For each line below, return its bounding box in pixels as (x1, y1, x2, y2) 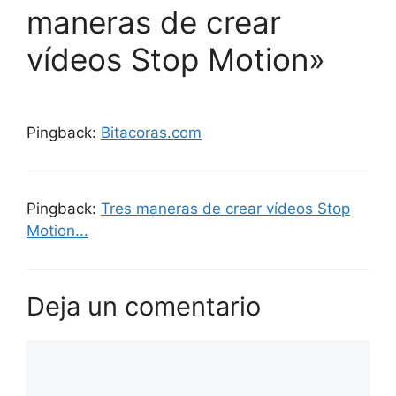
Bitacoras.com (101, 123, 202, 141)
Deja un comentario (27, 291, 261, 322)
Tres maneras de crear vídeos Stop (101, 199, 350, 217)
